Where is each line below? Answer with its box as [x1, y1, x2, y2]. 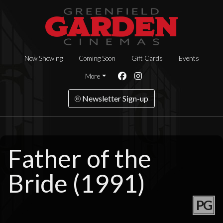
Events [178, 54, 199, 62]
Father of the [8, 143, 151, 173]
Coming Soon [78, 54, 115, 62]
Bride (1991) [8, 168, 145, 198]
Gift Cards [131, 54, 163, 62]
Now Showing [24, 54, 63, 62]
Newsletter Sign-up [81, 94, 148, 103]
